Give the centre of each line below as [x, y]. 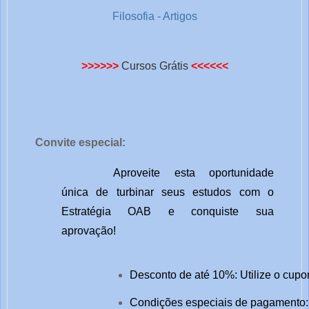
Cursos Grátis [154, 66]
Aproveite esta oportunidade [193, 173]
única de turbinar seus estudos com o [167, 192]
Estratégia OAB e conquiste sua [167, 212]
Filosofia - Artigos [154, 16]
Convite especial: [80, 143]
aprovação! [88, 231]
